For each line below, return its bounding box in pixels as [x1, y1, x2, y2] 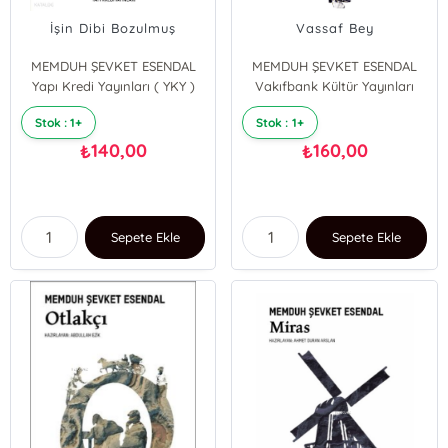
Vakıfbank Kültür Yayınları [255, 78, 415, 94]
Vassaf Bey [295, 20, 374, 36]
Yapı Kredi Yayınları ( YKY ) [31, 78, 195, 94]
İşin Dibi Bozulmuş [50, 20, 177, 36]
